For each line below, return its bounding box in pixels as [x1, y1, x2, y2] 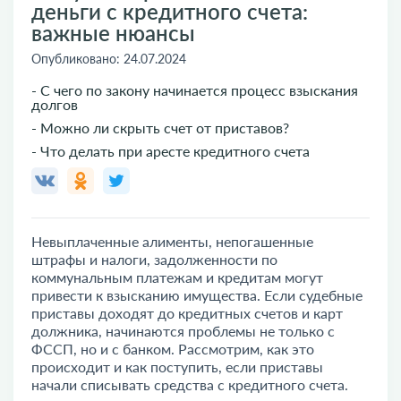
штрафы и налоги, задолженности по [31, 251, 277, 268]
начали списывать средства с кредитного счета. [31, 376, 348, 393]
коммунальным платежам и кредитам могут [31, 269, 323, 286]
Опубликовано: [31, 51, 124, 66]
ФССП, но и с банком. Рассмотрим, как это [31, 340, 314, 357]
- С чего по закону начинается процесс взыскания [31, 81, 358, 98]
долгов [31, 96, 78, 113]
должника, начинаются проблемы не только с [31, 322, 335, 339]
